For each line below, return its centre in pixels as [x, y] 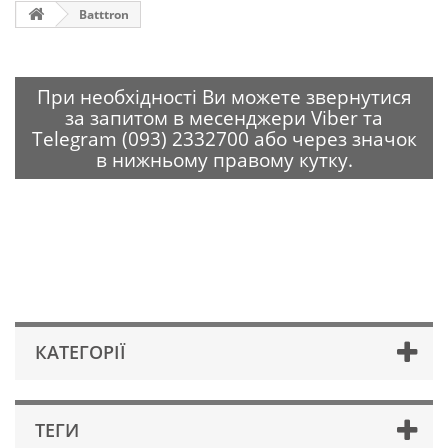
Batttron [102, 14]
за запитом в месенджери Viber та [224, 117]
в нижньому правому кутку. [224, 159]
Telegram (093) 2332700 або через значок [224, 138]
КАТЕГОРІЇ [80, 352]
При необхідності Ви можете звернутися [224, 96]
